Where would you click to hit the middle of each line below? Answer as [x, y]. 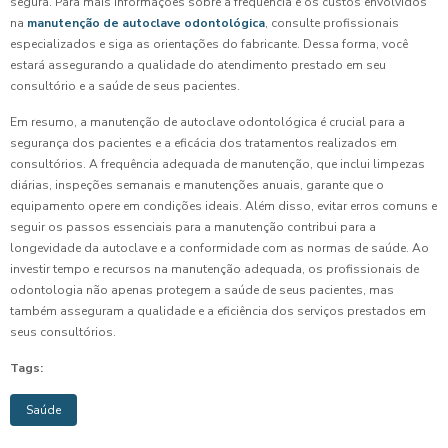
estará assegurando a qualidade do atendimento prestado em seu [198, 65]
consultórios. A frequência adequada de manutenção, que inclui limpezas [217, 164]
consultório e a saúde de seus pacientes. [125, 86]
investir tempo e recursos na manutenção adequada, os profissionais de [214, 269]
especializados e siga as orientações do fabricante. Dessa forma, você [209, 44]
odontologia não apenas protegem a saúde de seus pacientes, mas [202, 290]
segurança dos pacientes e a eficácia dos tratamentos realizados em [203, 143]
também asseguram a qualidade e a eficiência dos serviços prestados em [218, 311]
